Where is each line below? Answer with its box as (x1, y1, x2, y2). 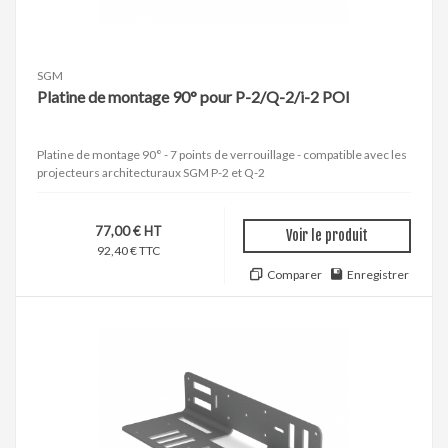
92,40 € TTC (97, 243, 160, 259)
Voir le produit (286, 227, 368, 245)
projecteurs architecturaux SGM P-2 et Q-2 (37, 165, 265, 181)
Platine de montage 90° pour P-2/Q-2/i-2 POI (37, 87, 350, 107)
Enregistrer (347, 267, 410, 283)
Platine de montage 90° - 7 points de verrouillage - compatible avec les (37, 147, 407, 163)
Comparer (266, 267, 322, 283)
